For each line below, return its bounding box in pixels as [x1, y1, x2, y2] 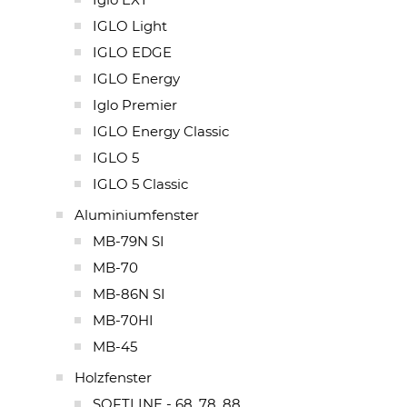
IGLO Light [93, 16, 167, 35]
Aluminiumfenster [74, 205, 199, 223]
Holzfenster [74, 368, 152, 386]
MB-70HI [93, 311, 154, 329]
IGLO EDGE [93, 43, 172, 61]
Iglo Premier [93, 95, 177, 114]
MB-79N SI [93, 232, 164, 250]
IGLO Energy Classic [93, 122, 229, 140]
